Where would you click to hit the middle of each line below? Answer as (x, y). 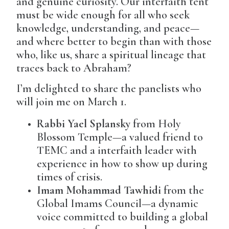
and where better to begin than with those (114, 42)
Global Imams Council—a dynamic (118, 204)
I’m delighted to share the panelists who (109, 89)
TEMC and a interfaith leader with (117, 151)
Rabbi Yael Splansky (84, 124)
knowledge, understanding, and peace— (108, 28)
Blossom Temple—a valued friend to (120, 137)
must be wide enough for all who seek (103, 15)
